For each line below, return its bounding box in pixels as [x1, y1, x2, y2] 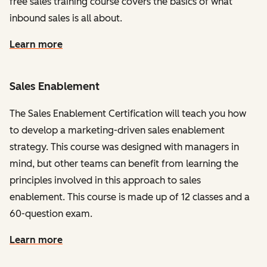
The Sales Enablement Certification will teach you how [10, 108, 246, 119]
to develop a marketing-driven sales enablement [10, 125, 225, 136]
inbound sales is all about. [10, 13, 122, 24]
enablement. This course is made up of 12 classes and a [10, 191, 250, 203]
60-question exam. [10, 208, 92, 219]
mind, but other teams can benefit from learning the [10, 158, 238, 169]
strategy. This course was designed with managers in [10, 141, 239, 153]
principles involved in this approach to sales [10, 175, 201, 186]
